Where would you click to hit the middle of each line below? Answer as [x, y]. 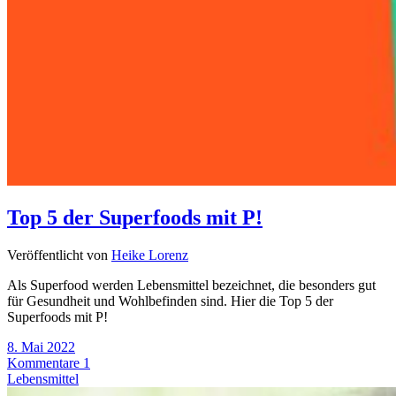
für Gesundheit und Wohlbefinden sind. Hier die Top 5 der [170, 301]
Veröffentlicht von [59, 255]
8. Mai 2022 [41, 347]
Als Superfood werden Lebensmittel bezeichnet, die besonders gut [191, 286]
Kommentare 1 [49, 363]
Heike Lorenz [150, 255]
